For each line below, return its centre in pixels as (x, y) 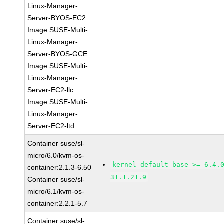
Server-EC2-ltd (51, 126)
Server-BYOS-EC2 (57, 18)
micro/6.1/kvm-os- (56, 191)
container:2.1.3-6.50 (60, 167)
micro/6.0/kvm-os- (56, 155)
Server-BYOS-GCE (58, 54)
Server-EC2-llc (51, 90)
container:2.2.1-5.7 (58, 203)
